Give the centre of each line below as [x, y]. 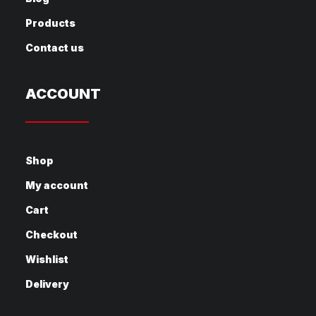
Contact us [55, 48]
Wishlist [47, 259]
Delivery [47, 284]
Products [50, 23]
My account [57, 185]
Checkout [51, 235]
